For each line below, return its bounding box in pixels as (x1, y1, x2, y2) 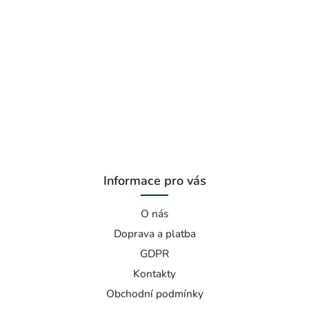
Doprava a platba (113, 226, 196, 241)
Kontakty (133, 266, 176, 281)
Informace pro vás (103, 172, 206, 190)
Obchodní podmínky (106, 286, 203, 301)
